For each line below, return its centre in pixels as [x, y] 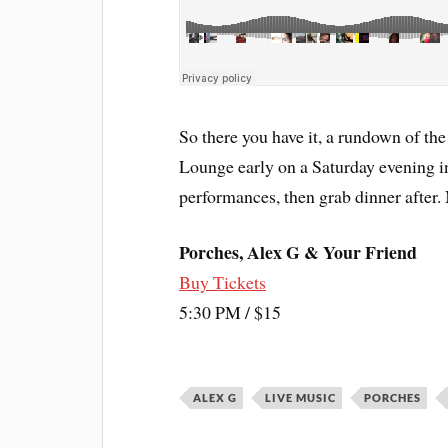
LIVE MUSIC [301, 398]
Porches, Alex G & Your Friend [298, 252]
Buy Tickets [223, 282]
